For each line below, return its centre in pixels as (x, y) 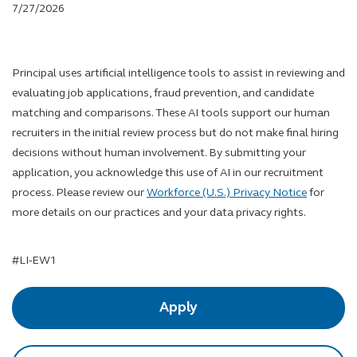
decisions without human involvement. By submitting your (159, 153)
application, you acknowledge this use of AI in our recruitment (168, 173)
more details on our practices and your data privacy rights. (159, 213)
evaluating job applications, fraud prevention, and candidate (163, 94)
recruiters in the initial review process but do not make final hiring (175, 133)
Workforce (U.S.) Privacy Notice (227, 193)
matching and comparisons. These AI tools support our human (171, 114)
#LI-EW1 (34, 261)
